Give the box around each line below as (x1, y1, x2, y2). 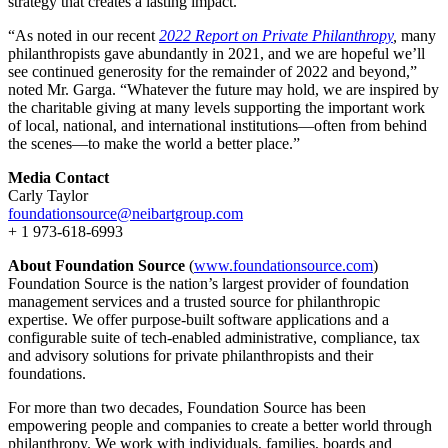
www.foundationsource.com (194, 256, 373, 274)
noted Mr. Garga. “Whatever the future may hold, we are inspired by (8, 80, 439, 98)
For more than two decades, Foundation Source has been (8, 398, 366, 416)
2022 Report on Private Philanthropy (159, 26, 393, 44)
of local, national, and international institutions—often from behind (8, 116, 427, 134)
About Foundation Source (8, 256, 185, 274)
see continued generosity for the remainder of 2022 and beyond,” (8, 62, 417, 80)
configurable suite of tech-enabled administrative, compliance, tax (8, 328, 420, 346)
